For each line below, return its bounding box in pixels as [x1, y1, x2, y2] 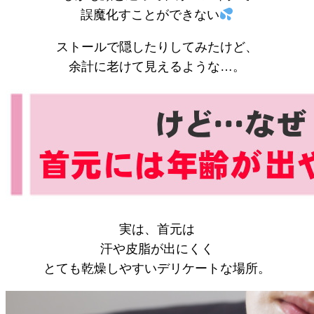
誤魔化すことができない [80, 7, 219, 22]
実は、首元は [119, 221, 195, 236]
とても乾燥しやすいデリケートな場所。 [43, 261, 271, 275]
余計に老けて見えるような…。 [69, 59, 245, 74]
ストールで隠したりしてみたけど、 [56, 39, 258, 54]
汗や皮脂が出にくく [100, 241, 214, 256]
